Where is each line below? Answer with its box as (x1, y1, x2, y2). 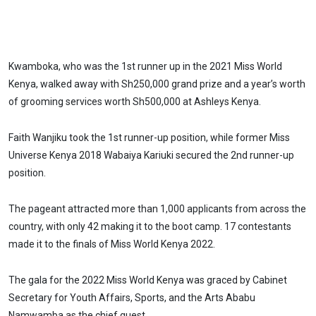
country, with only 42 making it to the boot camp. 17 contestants (8, 220, 291, 232)
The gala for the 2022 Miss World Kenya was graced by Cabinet (8, 274, 287, 286)
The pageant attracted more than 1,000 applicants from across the (8, 202, 306, 214)
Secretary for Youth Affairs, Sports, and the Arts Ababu (8, 291, 255, 303)
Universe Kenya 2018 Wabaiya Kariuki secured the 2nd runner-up (8, 150, 294, 162)
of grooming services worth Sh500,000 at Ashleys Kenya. (8, 96, 261, 108)
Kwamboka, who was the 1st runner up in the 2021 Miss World (8, 61, 282, 73)
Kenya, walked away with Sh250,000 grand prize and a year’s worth (8, 78, 305, 90)
